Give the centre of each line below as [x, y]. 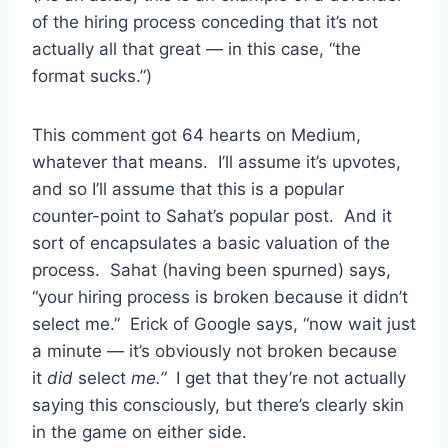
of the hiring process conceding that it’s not [205, 21]
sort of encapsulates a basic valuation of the [211, 242]
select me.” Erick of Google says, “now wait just [224, 323]
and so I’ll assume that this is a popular [188, 188]
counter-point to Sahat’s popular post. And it [212, 215]
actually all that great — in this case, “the [196, 48]
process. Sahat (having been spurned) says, [211, 269]
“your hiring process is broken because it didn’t [220, 296]
